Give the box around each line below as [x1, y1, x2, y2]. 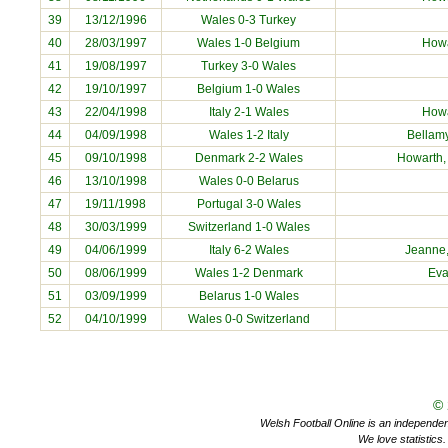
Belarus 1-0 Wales [198, 289, 299, 303]
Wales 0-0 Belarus [198, 174, 299, 188]
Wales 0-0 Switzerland [187, 312, 310, 326]
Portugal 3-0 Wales [196, 197, 301, 211]
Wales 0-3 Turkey [201, 13, 296, 27]
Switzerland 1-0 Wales [187, 220, 310, 234]
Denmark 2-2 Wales [194, 151, 303, 165]
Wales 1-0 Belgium [197, 36, 300, 50]
